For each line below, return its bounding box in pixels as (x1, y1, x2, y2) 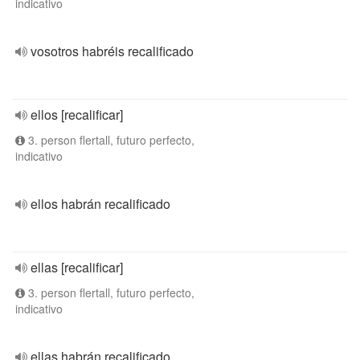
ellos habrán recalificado (31, 194, 170, 213)
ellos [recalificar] (31, 105, 123, 124)
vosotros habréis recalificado (31, 42, 194, 60)
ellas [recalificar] (31, 258, 123, 276)
